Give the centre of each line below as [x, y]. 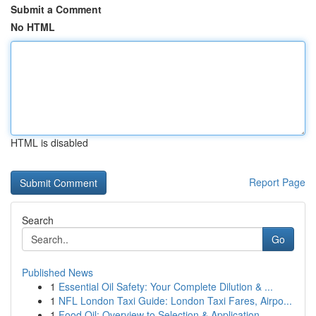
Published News [57, 272]
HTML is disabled [49, 142]
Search [38, 220]
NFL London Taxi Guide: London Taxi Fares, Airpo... [175, 300]
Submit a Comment [56, 9]
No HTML [33, 27]
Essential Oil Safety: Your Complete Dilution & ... [166, 286]
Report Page [277, 182]
